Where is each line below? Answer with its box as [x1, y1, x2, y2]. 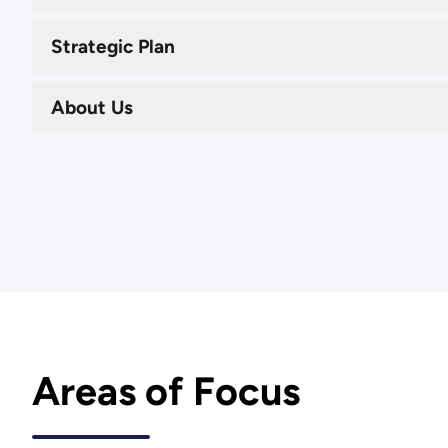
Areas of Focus [31, 367, 300, 415]
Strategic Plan [51, 34, 176, 58]
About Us [51, 95, 134, 119]
